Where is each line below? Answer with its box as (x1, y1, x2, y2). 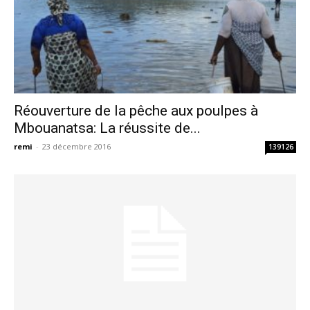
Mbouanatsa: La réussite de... (14, 119, 201, 136)
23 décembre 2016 (42, 140, 111, 152)
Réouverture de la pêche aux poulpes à (14, 102, 258, 119)
